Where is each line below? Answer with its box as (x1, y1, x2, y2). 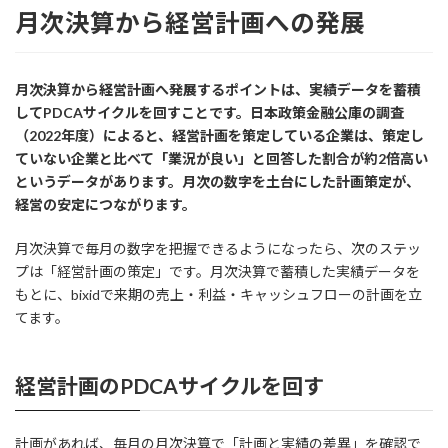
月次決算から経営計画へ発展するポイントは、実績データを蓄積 (15, 80, 421, 98)
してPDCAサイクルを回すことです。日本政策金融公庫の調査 (15, 103, 404, 121)
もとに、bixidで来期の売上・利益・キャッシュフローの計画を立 (15, 285, 422, 303)
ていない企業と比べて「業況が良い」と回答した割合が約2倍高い (15, 149, 428, 167)
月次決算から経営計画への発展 (15, 8, 365, 38)
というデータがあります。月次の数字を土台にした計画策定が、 (15, 172, 420, 190)
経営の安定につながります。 (15, 195, 196, 213)
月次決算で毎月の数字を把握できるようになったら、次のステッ (15, 239, 421, 257)
